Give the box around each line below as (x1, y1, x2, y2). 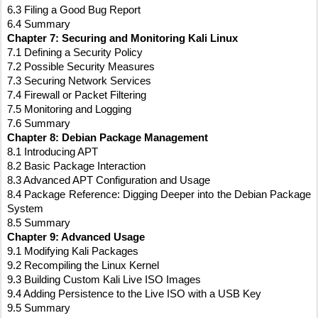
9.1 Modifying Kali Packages (7, 246, 138, 258)
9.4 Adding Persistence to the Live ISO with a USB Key (7, 288, 261, 300)
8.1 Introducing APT (7, 146, 98, 158)
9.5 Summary (7, 302, 70, 314)
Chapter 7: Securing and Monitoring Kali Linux (7, 33, 238, 45)
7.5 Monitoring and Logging (7, 104, 131, 116)
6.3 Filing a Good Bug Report (7, 4, 141, 16)
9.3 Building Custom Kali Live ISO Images (7, 274, 201, 286)
